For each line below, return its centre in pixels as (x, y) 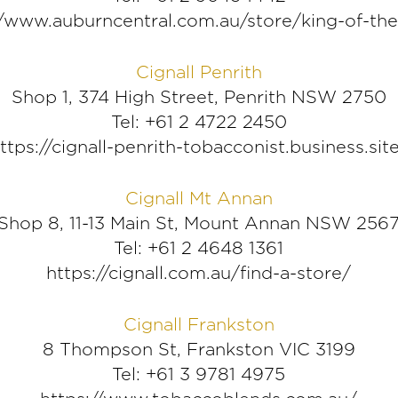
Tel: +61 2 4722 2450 (199, 122)
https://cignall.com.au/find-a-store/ (199, 273)
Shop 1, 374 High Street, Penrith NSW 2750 (199, 97)
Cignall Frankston (199, 325)
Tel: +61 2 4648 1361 (199, 248)
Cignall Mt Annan (199, 199)
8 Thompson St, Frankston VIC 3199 (199, 350)
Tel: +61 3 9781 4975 (199, 374)
